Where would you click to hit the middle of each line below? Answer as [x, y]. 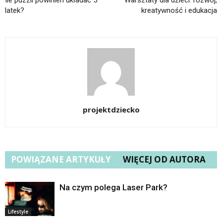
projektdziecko [111, 109]
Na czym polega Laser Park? [113, 187]
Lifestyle [18, 211]
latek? [15, 10]
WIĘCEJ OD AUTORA [164, 159]
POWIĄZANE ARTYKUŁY [61, 159]
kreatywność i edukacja [179, 10]
